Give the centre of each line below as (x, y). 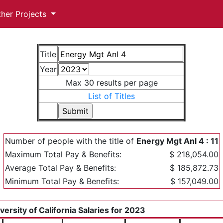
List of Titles (111, 96)
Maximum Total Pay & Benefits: (63, 154)
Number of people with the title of (70, 141)
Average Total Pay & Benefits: (60, 168)
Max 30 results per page (111, 83)
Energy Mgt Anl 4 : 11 (177, 141)
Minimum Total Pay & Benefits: (62, 181)
